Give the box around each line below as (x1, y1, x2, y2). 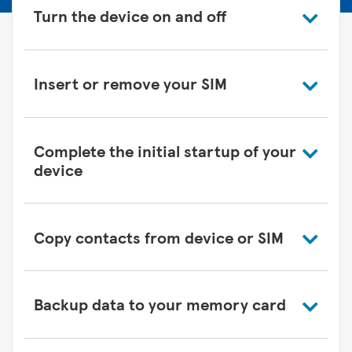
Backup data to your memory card (34, 292, 286, 316)
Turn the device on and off (34, 4, 226, 27)
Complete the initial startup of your (34, 138, 296, 162)
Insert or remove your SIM (34, 71, 227, 95)
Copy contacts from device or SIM (34, 225, 284, 248)
